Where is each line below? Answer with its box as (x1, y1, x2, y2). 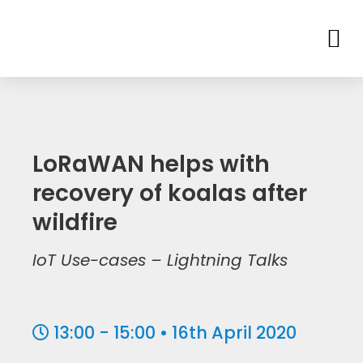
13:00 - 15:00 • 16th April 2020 (53, 321, 297, 344)
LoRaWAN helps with (32, 148, 270, 180)
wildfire (32, 207, 117, 238)
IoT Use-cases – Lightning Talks (32, 249, 288, 271)
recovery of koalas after (32, 177, 307, 209)
